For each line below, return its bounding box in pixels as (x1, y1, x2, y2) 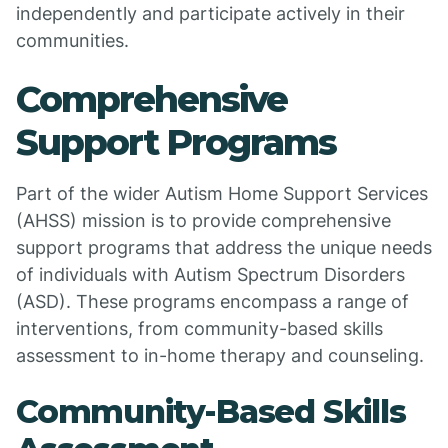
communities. (16, 30, 129, 51)
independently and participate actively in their (16, 3, 405, 24)
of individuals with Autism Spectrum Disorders (16, 264, 405, 285)
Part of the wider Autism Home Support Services (16, 183, 428, 204)
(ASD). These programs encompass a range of (16, 291, 409, 312)
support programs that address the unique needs (16, 237, 432, 258)
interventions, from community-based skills (16, 318, 383, 339)
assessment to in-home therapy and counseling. (16, 345, 424, 366)
